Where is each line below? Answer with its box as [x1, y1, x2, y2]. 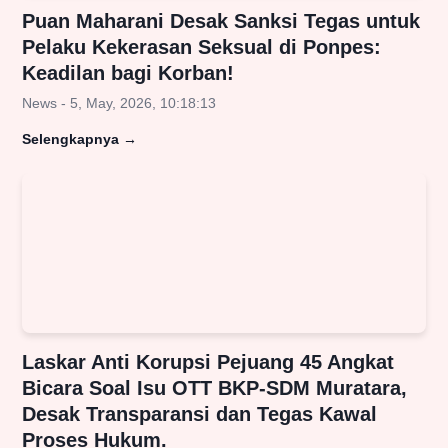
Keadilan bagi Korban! [22, 62, 234, 85]
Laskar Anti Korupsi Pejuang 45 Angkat [22, 351, 394, 374]
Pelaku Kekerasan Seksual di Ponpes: [22, 36, 381, 59]
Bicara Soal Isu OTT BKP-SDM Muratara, [22, 377, 407, 400]
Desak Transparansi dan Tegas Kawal [22, 403, 377, 426]
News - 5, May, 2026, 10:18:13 [22, 95, 216, 112]
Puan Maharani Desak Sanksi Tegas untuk [22, 10, 420, 33]
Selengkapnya [22, 131, 119, 148]
